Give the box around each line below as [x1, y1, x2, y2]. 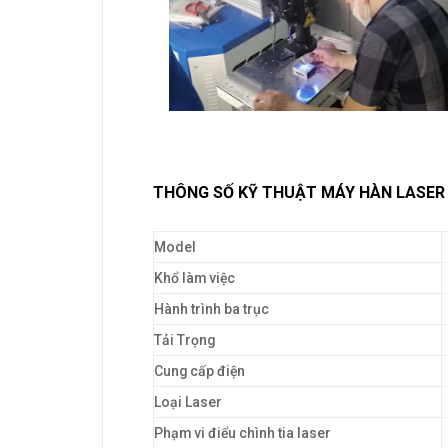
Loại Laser [154, 394, 222, 411]
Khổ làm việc [154, 270, 235, 287]
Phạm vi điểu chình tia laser [154, 425, 331, 442]
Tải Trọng [154, 332, 215, 349]
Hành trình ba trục [154, 301, 269, 318]
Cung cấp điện [154, 363, 245, 380]
